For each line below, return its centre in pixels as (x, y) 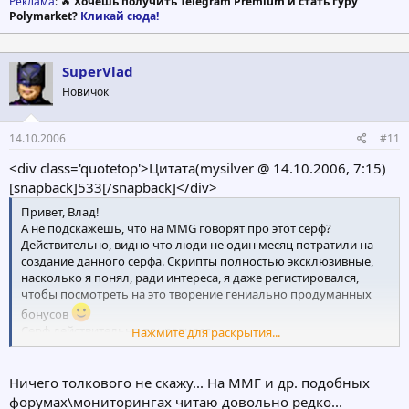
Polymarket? (45, 16)
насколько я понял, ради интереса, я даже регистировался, (190, 278)
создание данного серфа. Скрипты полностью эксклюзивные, (197, 262)
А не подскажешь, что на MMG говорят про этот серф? (176, 229)
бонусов (46, 315)
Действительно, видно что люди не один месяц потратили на (197, 245)
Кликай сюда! (120, 16)
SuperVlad (98, 71)
